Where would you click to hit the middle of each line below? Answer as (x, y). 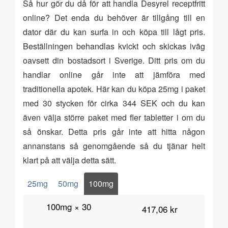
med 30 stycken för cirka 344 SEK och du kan (114, 103)
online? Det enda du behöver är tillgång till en (114, 18)
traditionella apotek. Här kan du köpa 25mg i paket (114, 89)
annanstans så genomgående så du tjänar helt (114, 146)
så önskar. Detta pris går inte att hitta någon (114, 132)
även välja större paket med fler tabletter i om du (114, 117)
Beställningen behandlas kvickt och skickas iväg (114, 46)
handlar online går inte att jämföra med (114, 75)
